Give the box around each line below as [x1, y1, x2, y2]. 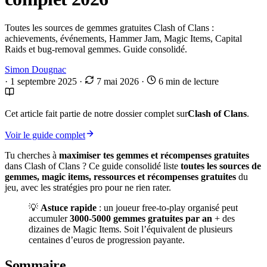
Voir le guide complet [5, 130, 85, 141]
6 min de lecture [156, 76, 219, 87]
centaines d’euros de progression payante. [29, 235, 185, 246]
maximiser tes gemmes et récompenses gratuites [59, 150, 249, 161]
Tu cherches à [5, 150, 59, 161]
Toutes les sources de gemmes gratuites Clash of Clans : [5, 23, 214, 33]
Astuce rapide [41, 203, 97, 213]
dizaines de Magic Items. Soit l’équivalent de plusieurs [29, 224, 232, 235]
